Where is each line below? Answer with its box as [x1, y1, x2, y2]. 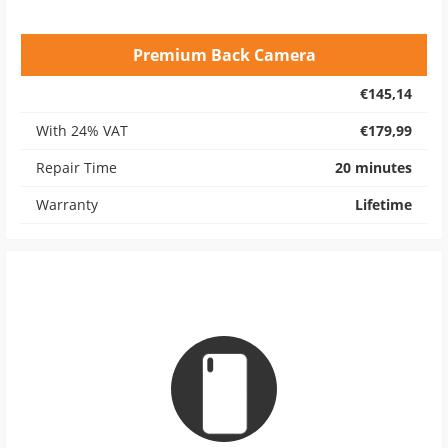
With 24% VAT [36, 121, 128, 140]
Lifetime [355, 195, 412, 214]
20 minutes [335, 158, 412, 177]
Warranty [36, 195, 98, 214]
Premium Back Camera [132, 44, 316, 66]
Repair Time [36, 158, 117, 177]
